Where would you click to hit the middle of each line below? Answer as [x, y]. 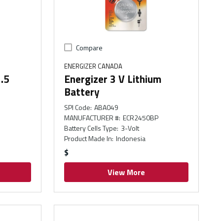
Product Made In [88, 138]
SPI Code [77, 107]
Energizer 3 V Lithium [113, 79]
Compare [90, 47]
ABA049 [106, 107]
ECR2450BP [140, 117]
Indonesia [130, 138]
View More [127, 172]
